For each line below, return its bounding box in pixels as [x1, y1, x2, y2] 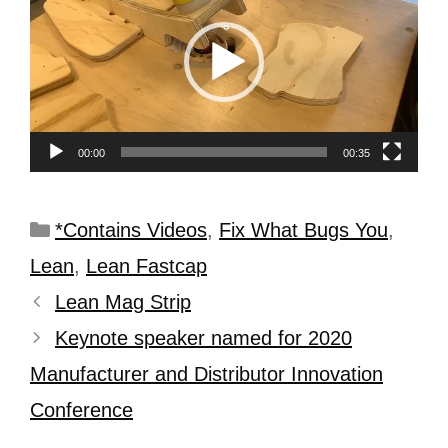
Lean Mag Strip [55, 290, 191, 313]
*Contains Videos [55, 218, 207, 241]
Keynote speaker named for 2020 [55, 326, 352, 349]
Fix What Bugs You [219, 218, 388, 241]
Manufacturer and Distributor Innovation [30, 362, 383, 385]
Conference [30, 398, 133, 421]
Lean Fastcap [86, 254, 207, 277]
